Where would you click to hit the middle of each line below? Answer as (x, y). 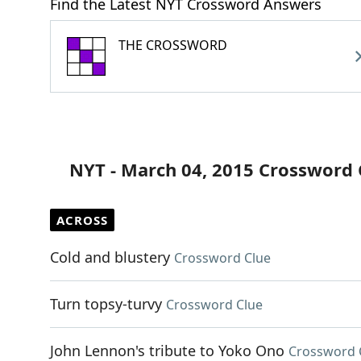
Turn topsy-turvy (106, 304)
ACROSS (82, 220)
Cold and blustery (110, 257)
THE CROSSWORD (173, 45)
